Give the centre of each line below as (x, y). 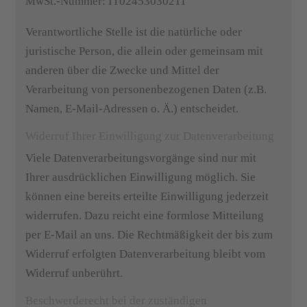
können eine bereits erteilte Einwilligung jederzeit (147, 196)
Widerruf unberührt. (74, 273)
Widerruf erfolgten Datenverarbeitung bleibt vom (146, 254)
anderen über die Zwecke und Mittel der (123, 70)
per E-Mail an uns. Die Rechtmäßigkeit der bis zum (149, 235)
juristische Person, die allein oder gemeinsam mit (145, 51)
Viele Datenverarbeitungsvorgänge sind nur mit (141, 158)
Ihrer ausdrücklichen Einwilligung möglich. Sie (141, 177)
